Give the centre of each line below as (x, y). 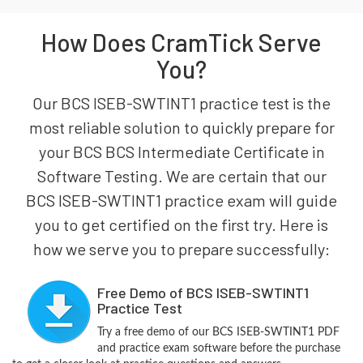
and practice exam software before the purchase (218, 348)
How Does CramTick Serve (181, 42)
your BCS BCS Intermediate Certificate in (181, 152)
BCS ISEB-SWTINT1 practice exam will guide (181, 200)
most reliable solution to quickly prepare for (181, 127)
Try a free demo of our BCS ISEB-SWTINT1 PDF (218, 332)
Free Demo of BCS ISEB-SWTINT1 (203, 293)
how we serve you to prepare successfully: (181, 249)
